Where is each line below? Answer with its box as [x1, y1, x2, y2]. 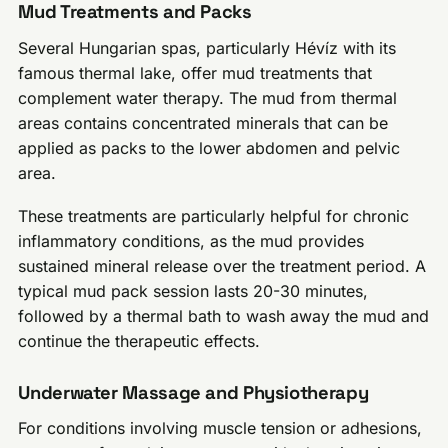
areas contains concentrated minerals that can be [18, 113, 389, 134]
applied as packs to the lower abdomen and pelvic [18, 138, 401, 159]
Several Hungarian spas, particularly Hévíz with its [18, 38, 397, 59]
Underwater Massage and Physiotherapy [18, 380, 369, 404]
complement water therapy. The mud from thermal [18, 88, 398, 109]
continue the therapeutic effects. [18, 330, 261, 351]
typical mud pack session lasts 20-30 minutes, [18, 280, 369, 301]
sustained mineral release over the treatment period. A [18, 255, 427, 276]
